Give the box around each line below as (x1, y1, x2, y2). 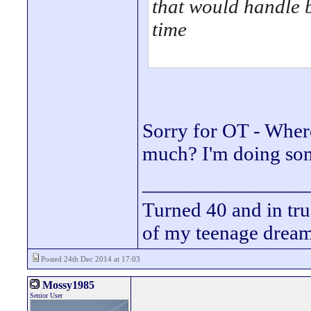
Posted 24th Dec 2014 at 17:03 (39, 255, 140, 263)
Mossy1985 (40, 279, 94, 291)
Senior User (30, 292, 62, 299)
